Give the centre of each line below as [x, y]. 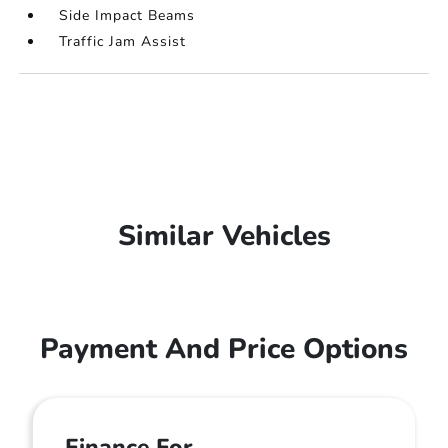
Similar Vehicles [224, 235]
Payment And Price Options [224, 348]
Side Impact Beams [127, 15]
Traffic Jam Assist [123, 41]
